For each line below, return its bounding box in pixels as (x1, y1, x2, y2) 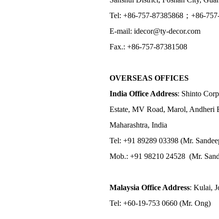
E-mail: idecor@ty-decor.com (109, 26, 200, 35)
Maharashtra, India (109, 120, 167, 129)
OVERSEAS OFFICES (109, 73, 189, 82)
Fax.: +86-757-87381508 (109, 42, 187, 51)
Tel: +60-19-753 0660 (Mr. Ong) (109, 198, 211, 207)
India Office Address (109, 89, 177, 98)
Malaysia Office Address (109, 183, 190, 192)
